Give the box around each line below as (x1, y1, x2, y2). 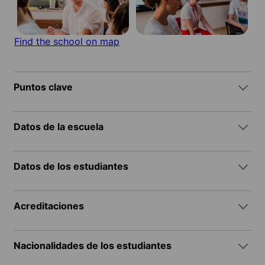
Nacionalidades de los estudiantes (14, 240, 172, 252)
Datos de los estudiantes (14, 160, 128, 173)
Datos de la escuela (14, 121, 104, 133)
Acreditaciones (14, 200, 84, 212)
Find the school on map (14, 35, 119, 48)
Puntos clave (14, 81, 73, 93)
